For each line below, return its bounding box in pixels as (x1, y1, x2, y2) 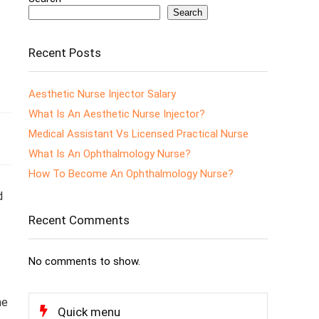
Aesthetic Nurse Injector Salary (28, 88, 176, 100)
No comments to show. (28, 255, 140, 268)
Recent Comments (28, 213, 130, 227)
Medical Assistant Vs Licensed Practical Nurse (28, 127, 249, 140)
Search (173, 7, 202, 18)
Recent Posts (28, 46, 101, 60)
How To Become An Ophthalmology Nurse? (28, 167, 234, 180)
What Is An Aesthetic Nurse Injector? (28, 108, 205, 120)
